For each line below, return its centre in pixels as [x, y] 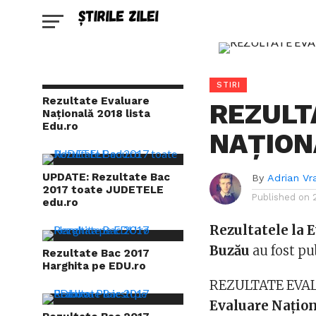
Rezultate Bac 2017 [96, 253]
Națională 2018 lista [96, 114]
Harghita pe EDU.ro [94, 266]
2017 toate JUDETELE [103, 190]
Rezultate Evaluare [96, 101]
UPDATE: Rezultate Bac [106, 177]
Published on [281, 197]
